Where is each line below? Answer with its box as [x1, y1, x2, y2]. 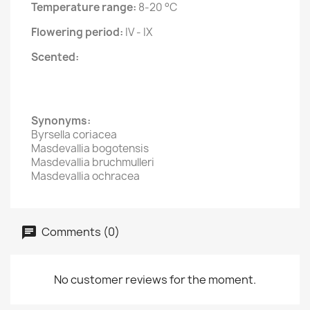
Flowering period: [31, 25, 125, 39]
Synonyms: [31, 113, 91, 128]
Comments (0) [39, 224, 120, 239]
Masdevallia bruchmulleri [31, 155, 154, 170]
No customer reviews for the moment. [54, 272, 256, 287]
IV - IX [125, 25, 152, 39]
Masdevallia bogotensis [31, 141, 149, 156]
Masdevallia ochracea [31, 169, 140, 183]
